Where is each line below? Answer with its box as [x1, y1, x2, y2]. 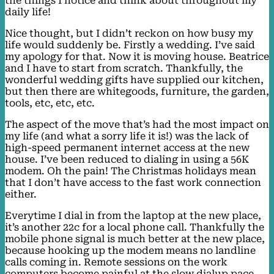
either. [5, 188, 37, 200]
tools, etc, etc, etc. [5, 97, 95, 109]
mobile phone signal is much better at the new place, [5, 232, 265, 245]
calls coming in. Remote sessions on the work [5, 256, 228, 268]
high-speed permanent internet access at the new [5, 141, 250, 154]
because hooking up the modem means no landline [5, 244, 256, 256]
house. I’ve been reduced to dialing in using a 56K [5, 153, 249, 165]
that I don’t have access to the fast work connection [5, 176, 261, 188]
